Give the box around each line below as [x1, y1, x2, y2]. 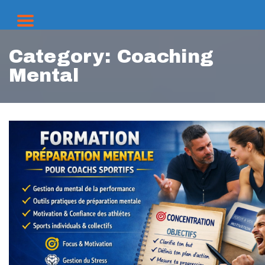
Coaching [117, 46, 214, 67]
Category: [9, 46, 117, 67]
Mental [9, 65, 79, 86]
